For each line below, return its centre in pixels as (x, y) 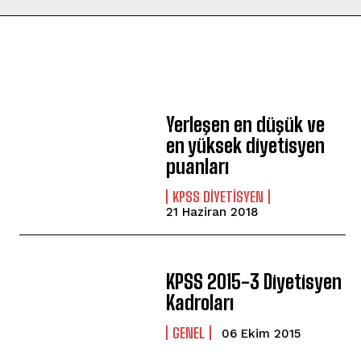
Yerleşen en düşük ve (246, 125)
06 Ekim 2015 (261, 334)
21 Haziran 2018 (213, 212)
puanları (198, 167)
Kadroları (200, 303)
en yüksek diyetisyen (246, 146)
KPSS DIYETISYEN (218, 197)
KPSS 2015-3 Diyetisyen (254, 282)
